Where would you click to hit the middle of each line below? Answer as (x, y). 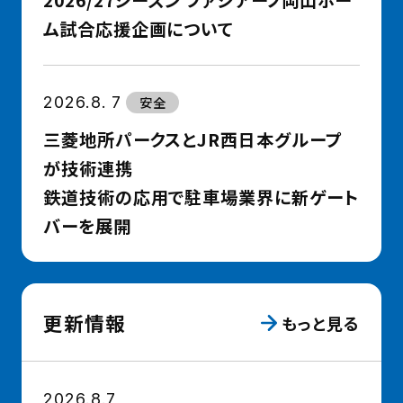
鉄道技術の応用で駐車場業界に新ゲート (201, 197)
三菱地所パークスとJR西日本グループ (193, 139)
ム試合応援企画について (139, 28)
